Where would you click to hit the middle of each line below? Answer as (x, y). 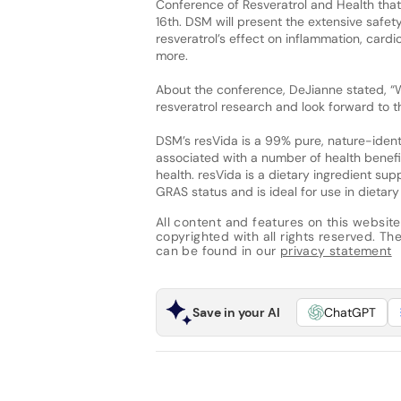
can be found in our (218, 251)
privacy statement (336, 251)
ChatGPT (350, 312)
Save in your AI (236, 312)
